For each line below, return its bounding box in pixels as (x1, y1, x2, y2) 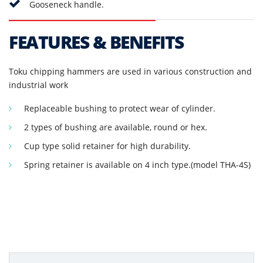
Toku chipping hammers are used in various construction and (9, 65, 252, 77)
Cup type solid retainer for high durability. (24, 140, 191, 151)
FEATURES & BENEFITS (9, 29, 184, 54)
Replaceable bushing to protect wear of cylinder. (24, 102, 215, 114)
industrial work (9, 79, 68, 90)
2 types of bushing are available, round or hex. (24, 121, 207, 133)
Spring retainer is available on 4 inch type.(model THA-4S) (24, 159, 251, 170)
